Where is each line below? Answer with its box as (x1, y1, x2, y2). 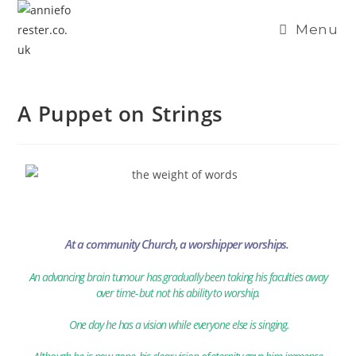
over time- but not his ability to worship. (95, 285, 261, 300)
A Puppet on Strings (17, 99, 223, 128)
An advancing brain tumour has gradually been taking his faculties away (29, 269, 327, 284)
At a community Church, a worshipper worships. (64, 236, 292, 252)
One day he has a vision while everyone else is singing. (66, 317, 290, 332)
